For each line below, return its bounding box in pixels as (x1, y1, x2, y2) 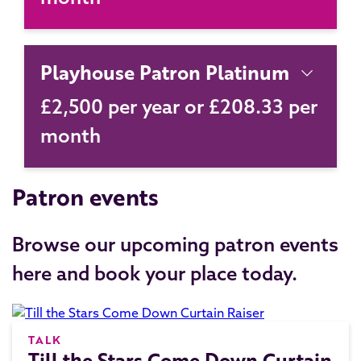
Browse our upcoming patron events (12, 232, 338, 256)
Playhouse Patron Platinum (40, 58, 289, 86)
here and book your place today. (12, 261, 297, 285)
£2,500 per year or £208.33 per (40, 94, 317, 118)
